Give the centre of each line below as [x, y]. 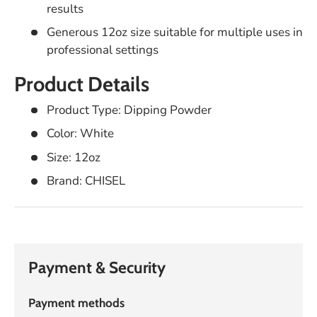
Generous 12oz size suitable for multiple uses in [174, 33]
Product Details [82, 84]
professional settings [102, 50]
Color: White [80, 134]
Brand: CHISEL [86, 181]
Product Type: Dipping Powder [129, 110]
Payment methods [76, 302]
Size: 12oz [73, 157]
